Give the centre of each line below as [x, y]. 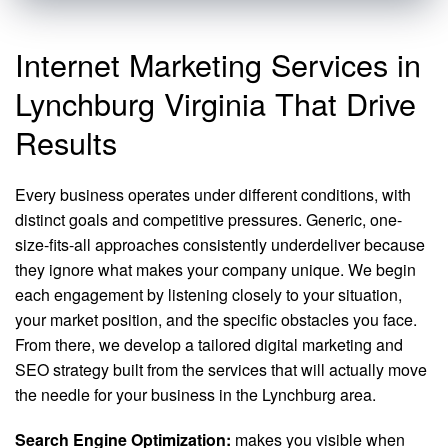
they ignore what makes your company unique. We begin [215, 269]
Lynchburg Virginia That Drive [215, 103]
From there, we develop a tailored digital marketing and [209, 344]
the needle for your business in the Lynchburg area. [195, 394]
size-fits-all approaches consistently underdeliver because [220, 244]
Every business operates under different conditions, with [213, 194]
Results [66, 142]
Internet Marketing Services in [218, 64]
